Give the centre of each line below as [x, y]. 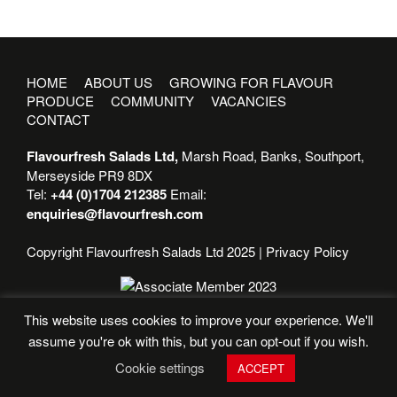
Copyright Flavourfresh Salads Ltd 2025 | [146, 251]
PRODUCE [60, 101]
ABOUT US [118, 82]
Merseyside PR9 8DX [90, 175]
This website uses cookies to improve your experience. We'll [198, 320]
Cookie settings [160, 367]
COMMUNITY [152, 101]
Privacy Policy [307, 251]
